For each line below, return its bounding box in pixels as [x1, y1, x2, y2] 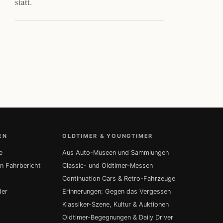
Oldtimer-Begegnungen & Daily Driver [62, 214, 174, 221]
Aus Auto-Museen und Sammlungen [62, 149, 169, 156]
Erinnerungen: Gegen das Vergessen [62, 188, 171, 195]
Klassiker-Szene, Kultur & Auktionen [62, 201, 169, 208]
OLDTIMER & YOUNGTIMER [62, 132, 153, 139]
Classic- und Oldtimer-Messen [62, 162, 153, 169]
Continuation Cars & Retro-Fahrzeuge [62, 175, 176, 182]
